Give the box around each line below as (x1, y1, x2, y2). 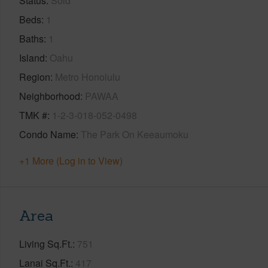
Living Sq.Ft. (19, 236, 72, 251)
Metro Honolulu (55, 69, 120, 84)
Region (19, 69, 50, 84)
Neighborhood (19, 89, 80, 103)
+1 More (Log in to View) (19, 153, 123, 167)
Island (19, 50, 45, 65)
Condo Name (19, 127, 76, 141)
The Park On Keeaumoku (81, 127, 188, 141)
